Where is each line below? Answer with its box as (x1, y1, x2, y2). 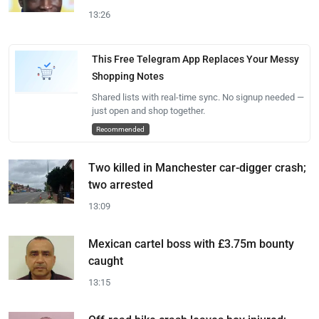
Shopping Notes (91, 70, 164, 82)
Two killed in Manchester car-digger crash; (88, 160, 306, 174)
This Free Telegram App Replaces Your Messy (91, 53, 299, 65)
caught (88, 253, 123, 268)
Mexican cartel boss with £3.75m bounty (88, 236, 294, 251)
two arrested (88, 177, 153, 192)
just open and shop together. (91, 105, 205, 116)
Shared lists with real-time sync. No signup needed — (91, 91, 304, 103)
